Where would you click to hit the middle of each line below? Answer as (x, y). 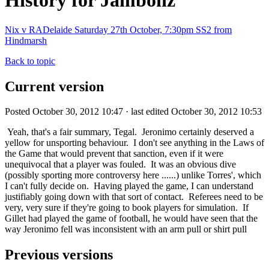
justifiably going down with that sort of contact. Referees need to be (134, 197)
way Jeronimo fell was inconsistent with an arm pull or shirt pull (126, 229)
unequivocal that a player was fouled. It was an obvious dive (120, 165)
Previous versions (59, 255)
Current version (54, 86)
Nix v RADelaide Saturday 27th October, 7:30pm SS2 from (118, 29)
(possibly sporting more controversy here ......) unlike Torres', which (133, 175)
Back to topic (30, 61)
